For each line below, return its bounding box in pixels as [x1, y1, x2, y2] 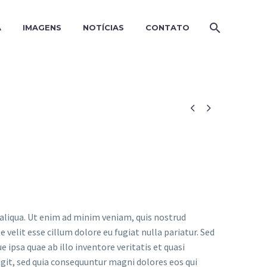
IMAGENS [23, 23, 61, 32]
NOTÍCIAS [83, 23, 124, 32]
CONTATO [145, 23, 190, 32]
